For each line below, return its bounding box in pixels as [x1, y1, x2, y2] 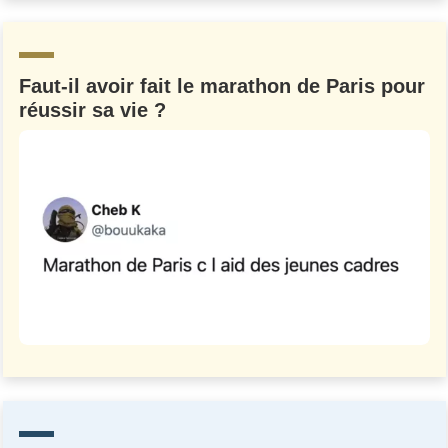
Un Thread [139, 21, 309, 66]
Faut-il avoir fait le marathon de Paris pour [18, 74, 425, 97]
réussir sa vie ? [18, 98, 166, 121]
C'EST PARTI [166, 95, 261, 111]
